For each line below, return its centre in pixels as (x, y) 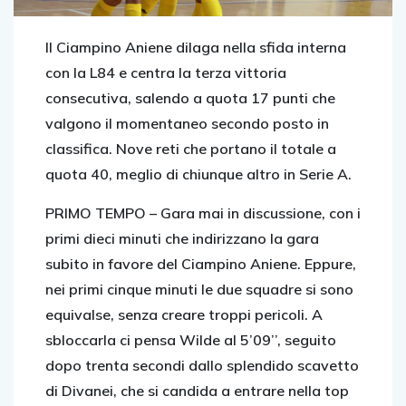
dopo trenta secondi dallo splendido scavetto (202, 365)
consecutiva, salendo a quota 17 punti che (190, 98)
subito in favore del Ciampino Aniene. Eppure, (201, 264)
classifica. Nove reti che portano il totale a (191, 149)
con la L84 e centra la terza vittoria (166, 72)
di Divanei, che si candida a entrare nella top (197, 391)
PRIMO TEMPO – (103, 213)
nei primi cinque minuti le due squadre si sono (199, 289)
